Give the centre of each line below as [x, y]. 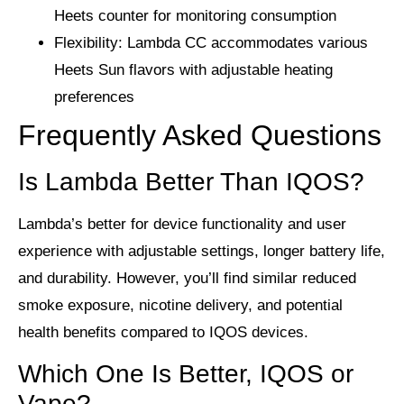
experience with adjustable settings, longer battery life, [202, 251]
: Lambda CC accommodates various [243, 42]
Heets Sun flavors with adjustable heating [193, 69]
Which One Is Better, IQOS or [186, 374]
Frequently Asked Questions [200, 135]
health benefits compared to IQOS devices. [163, 332]
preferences [94, 96]
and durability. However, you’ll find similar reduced [187, 278]
